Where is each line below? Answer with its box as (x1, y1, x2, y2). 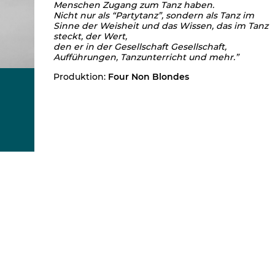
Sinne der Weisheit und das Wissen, (53, 20, 216, 31)
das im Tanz (216, 20, 268, 31)
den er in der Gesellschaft (53, 41, 171, 52)
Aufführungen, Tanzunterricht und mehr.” (53, 52, 239, 63)
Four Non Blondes (108, 71, 189, 82)
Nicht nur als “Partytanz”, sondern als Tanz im (53, 10, 254, 21)
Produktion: (53, 71, 108, 82)
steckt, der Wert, (53, 31, 127, 42)
